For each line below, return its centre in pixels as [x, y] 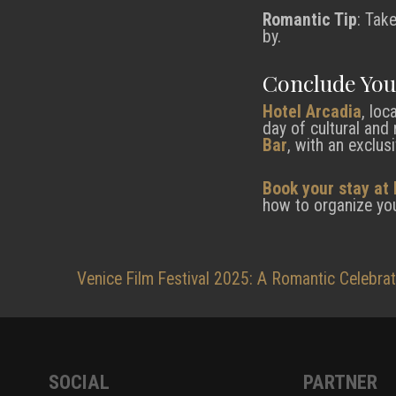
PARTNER [340, 382]
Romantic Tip [310, 20]
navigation [164, 326]
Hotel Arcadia [312, 112]
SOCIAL [79, 382]
